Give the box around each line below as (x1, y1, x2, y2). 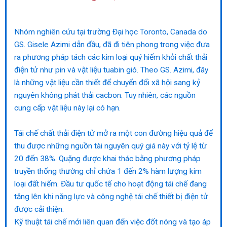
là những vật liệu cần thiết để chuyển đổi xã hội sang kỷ (14, 78, 200, 87)
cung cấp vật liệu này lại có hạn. (14, 103, 121, 112)
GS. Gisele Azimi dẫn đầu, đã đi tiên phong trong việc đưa (14, 40, 210, 49)
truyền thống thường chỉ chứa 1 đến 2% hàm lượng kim (14, 166, 202, 176)
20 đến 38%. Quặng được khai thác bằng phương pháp (14, 154, 201, 163)
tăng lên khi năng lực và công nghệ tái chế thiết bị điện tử (14, 192, 208, 201)
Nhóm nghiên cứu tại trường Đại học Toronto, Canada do (14, 27, 207, 36)
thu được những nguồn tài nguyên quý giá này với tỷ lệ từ (14, 141, 207, 150)
